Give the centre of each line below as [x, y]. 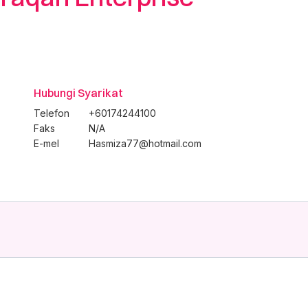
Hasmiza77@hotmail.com [145, 143]
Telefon [52, 113]
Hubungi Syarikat [78, 93]
